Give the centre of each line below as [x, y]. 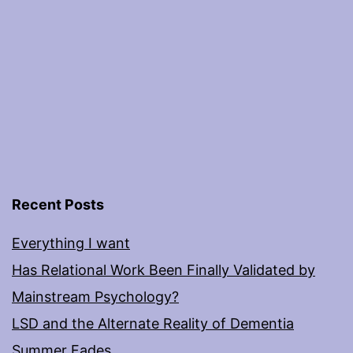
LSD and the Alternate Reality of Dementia [153, 323]
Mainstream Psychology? [95, 296]
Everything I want [71, 243]
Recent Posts [58, 204]
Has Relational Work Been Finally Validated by [163, 269]
